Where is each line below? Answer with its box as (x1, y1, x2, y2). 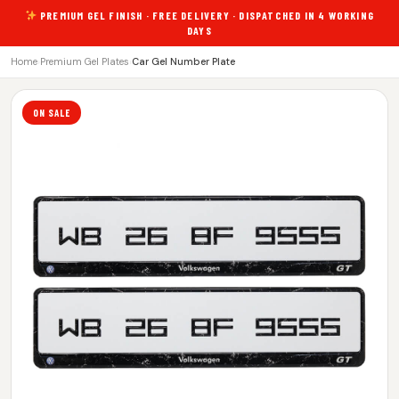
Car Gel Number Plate (132, 55, 235, 68)
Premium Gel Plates (40, 55, 129, 68)
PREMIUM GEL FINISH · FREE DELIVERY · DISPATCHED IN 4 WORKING (37, 9, 374, 21)
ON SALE (33, 107, 70, 118)
